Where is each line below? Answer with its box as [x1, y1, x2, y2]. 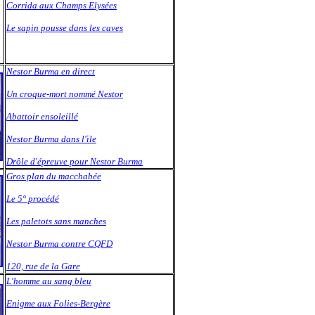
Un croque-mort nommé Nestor [6, 89, 123, 99]
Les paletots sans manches [6, 216, 106, 226]
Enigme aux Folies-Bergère [6, 298, 110, 309]
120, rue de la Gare [6, 261, 80, 271]
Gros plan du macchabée [6, 171, 101, 181]
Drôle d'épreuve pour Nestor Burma [6, 156, 143, 167]
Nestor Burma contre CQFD [6, 238, 112, 249]
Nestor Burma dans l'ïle [6, 134, 96, 144]
